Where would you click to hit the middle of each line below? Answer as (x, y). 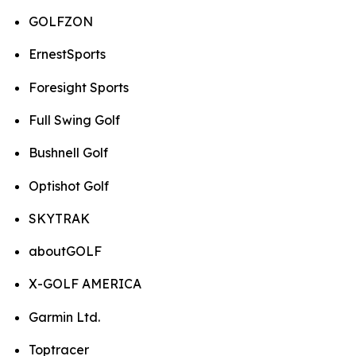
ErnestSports (67, 54)
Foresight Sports (79, 87)
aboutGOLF (65, 252)
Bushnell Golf (68, 153)
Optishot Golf (69, 186)
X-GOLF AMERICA (85, 284)
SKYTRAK (59, 218)
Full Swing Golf (74, 120)
